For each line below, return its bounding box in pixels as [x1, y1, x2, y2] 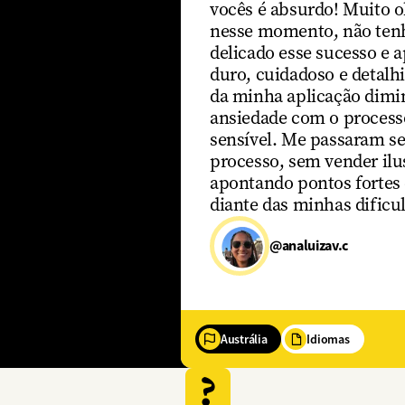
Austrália [221, 330, 268, 347]
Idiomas [306, 330, 350, 347]
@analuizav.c [269, 235, 349, 255]
